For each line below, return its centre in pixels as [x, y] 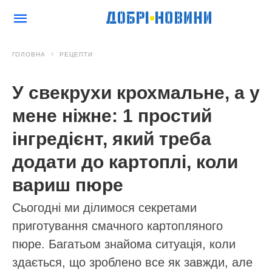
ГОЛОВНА [29, 54]
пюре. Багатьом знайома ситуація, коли [124, 244]
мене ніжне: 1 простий [112, 116]
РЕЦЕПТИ [76, 54]
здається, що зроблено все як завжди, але [132, 262]
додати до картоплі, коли [125, 162]
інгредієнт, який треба [112, 139]
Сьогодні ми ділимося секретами [104, 208]
